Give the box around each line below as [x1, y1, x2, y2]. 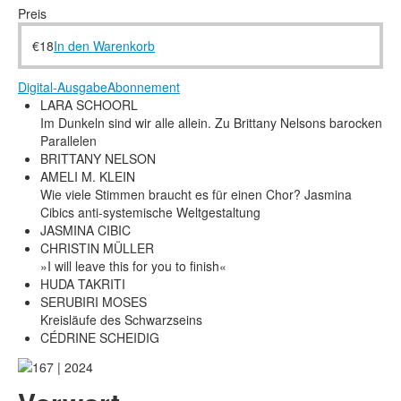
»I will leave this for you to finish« [40, 257, 226, 276]
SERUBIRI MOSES [40, 293, 147, 311]
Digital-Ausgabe [18, 78, 107, 97]
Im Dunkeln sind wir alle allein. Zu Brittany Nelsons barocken [40, 114, 382, 132]
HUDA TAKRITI [40, 275, 125, 294]
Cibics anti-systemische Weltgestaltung [40, 203, 260, 222]
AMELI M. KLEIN [40, 167, 135, 186]
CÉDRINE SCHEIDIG [40, 328, 159, 347]
